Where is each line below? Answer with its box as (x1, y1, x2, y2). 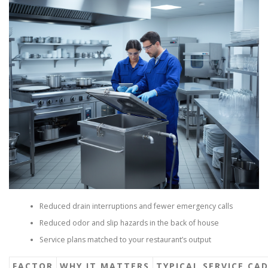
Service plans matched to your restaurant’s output (39, 234, 211, 245)
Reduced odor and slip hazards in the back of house (39, 217, 219, 228)
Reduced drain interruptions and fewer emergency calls (39, 200, 233, 211)
